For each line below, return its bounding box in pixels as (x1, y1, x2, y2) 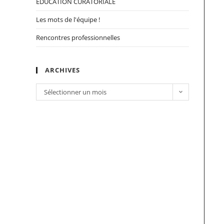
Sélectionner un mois (44, 87, 106, 96)
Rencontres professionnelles (36, 33, 120, 42)
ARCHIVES (45, 65, 80, 74)
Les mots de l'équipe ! (36, 15, 100, 24)
